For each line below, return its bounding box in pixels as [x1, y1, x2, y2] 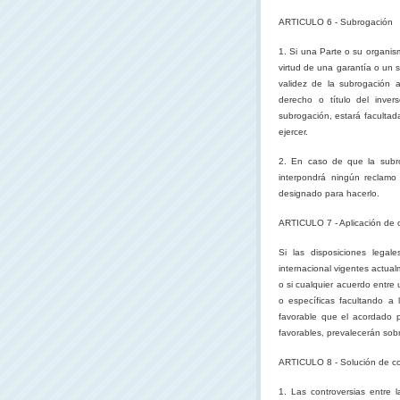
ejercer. [279, 127, 308, 137]
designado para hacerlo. [279, 188, 379, 198]
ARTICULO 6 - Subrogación [279, 17, 393, 27]
